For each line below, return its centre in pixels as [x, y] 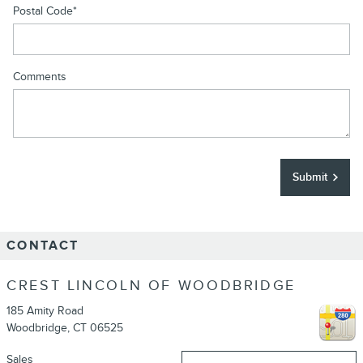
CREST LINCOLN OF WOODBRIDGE [151, 285]
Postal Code [43, 11]
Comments [40, 77]
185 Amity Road [45, 311]
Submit [310, 177]
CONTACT [43, 246]
